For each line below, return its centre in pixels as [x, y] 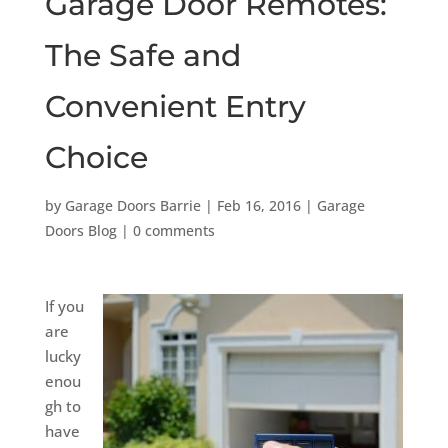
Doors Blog [80, 230]
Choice [96, 157]
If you [64, 305]
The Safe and [142, 55]
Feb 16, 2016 [258, 205]
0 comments [173, 230]
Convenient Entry [175, 106]
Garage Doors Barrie [132, 205]
